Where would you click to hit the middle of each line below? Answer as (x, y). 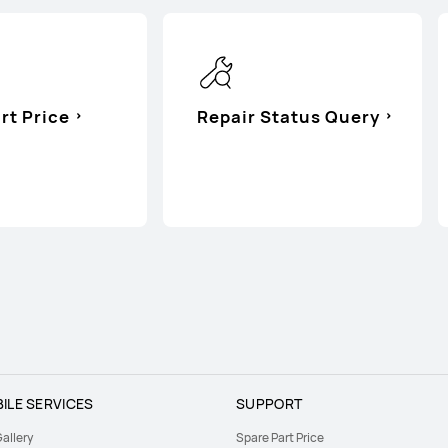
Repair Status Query (288, 116)
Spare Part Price (280, 437)
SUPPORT (269, 403)
